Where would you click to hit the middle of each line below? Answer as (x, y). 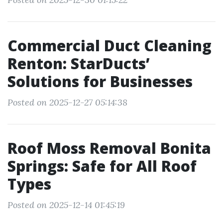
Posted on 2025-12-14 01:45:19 (66, 205)
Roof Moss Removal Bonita (109, 148)
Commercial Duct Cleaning (110, 46)
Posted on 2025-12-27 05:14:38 (67, 102)
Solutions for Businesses (100, 81)
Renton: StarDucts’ (79, 63)
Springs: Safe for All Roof (102, 166)
